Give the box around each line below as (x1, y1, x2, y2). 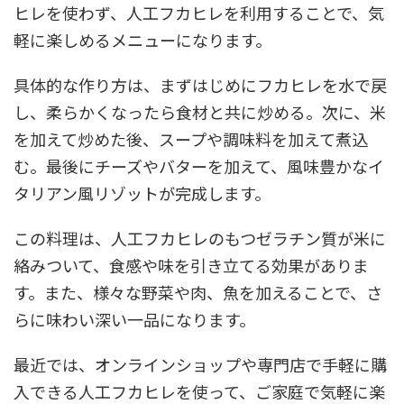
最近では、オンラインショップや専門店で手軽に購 (14, 353, 387, 377)
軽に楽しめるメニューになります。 (14, 28, 271, 52)
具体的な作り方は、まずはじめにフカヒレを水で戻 (14, 73, 387, 97)
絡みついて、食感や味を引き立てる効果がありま (14, 253, 369, 278)
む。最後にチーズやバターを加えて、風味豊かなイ (14, 154, 384, 179)
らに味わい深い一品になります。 (14, 308, 255, 332)
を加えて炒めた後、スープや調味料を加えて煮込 (14, 127, 368, 151)
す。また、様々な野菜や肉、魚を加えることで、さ (14, 280, 382, 305)
